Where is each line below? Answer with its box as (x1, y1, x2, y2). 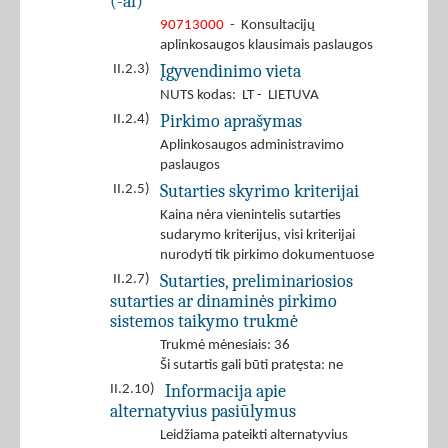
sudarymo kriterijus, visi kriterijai (160, 228, 355, 244)
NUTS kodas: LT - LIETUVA (160, 88, 319, 104)
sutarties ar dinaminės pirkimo (110, 291, 337, 312)
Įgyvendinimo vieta (160, 61, 301, 82)
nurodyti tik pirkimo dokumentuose (160, 248, 374, 264)
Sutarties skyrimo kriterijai (160, 181, 359, 202)
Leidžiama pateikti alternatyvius (160, 428, 348, 444)
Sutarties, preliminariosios (160, 271, 353, 292)
